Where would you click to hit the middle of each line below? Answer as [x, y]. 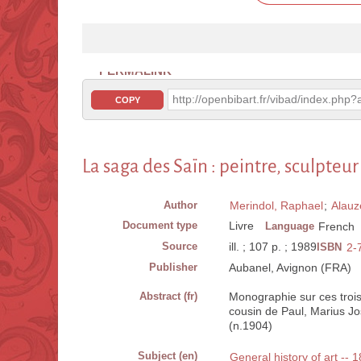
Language [290, 226]
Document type [160, 226]
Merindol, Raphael [276, 206]
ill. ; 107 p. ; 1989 [273, 247]
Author [180, 205]
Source [180, 247]
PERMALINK [135, 71]
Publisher [173, 268]
